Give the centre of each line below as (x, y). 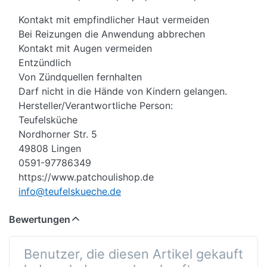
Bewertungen (40, 220)
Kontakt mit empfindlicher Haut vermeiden (114, 20)
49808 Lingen (50, 149)
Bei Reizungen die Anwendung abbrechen (112, 34)
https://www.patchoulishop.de (86, 177)
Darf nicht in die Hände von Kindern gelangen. (123, 91)
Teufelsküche (48, 120)
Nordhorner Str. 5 (58, 134)
